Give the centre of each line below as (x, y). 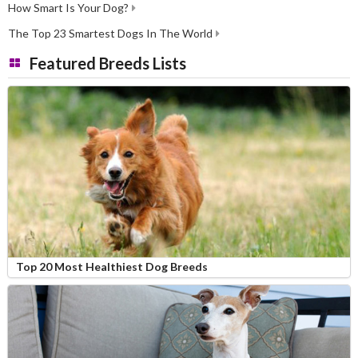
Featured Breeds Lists (107, 63)
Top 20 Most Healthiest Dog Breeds (112, 266)
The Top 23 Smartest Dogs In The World (110, 33)
